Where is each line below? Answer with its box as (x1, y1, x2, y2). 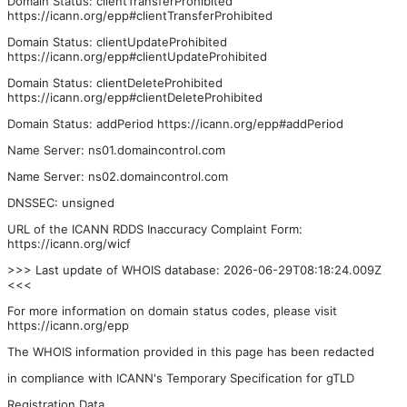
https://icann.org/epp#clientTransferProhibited (7, 7, 273, 23)
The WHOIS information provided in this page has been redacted (7, 343, 374, 359)
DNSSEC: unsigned (7, 194, 114, 210)
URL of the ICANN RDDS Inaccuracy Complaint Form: (7, 221, 303, 236)
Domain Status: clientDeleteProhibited (7, 74, 223, 90)
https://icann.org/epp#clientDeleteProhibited (7, 89, 263, 104)
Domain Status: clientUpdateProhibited (7, 34, 227, 49)
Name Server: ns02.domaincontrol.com (7, 168, 228, 184)
